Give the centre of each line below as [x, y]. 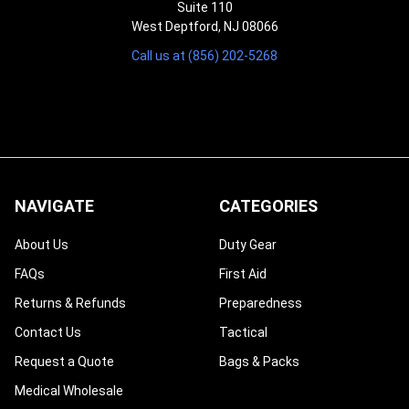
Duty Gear [248, 245]
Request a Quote [64, 362]
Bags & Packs [259, 362]
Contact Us [48, 333]
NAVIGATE [54, 206]
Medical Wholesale [69, 391]
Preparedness [261, 304]
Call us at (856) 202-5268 [204, 56]
